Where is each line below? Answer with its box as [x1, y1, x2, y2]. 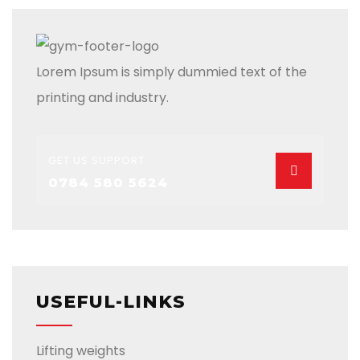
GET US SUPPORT [48, 153, 145, 169]
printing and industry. [36, 88, 169, 108]
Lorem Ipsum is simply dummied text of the [36, 63, 307, 82]
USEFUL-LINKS [36, 291, 186, 313]
